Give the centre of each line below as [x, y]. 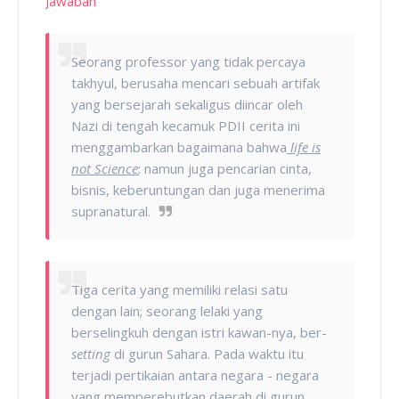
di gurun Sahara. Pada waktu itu [209, 353]
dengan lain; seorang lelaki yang [167, 310]
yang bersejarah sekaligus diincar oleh [187, 104]
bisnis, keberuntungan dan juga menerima [198, 189]
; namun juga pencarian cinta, [225, 168]
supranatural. [111, 211]
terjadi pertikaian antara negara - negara [195, 375]
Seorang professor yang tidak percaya [188, 61]
